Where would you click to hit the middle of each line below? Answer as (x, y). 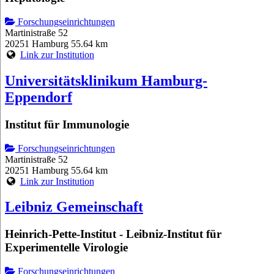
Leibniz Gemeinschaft (74, 207)
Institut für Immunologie (67, 124)
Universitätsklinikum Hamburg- (106, 80)
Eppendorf (39, 97)
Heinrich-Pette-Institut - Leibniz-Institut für (113, 234)
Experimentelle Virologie (66, 248)
